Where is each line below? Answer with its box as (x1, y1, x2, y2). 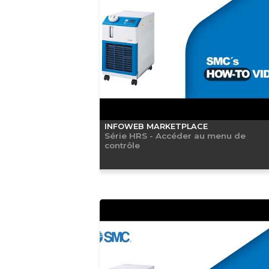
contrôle (104, 140, 140, 150)
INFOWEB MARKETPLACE (104, 121, 208, 131)
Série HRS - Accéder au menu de (104, 130, 246, 141)
